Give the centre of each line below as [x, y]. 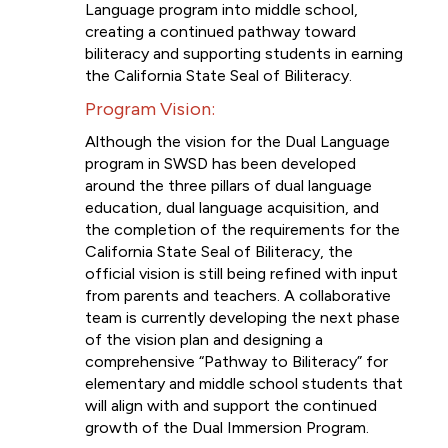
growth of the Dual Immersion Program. [227, 427]
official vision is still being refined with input [241, 273]
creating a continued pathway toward [220, 31]
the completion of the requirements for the [242, 229]
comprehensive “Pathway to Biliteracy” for [236, 361]
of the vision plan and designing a [204, 339]
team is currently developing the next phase [242, 317]
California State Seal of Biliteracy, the [219, 251]
